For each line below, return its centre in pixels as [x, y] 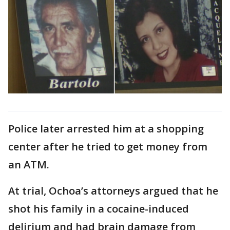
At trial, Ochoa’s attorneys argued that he [113, 190]
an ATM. [29, 164]
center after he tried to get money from [108, 146]
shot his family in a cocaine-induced [99, 208]
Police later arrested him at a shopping [106, 128]
